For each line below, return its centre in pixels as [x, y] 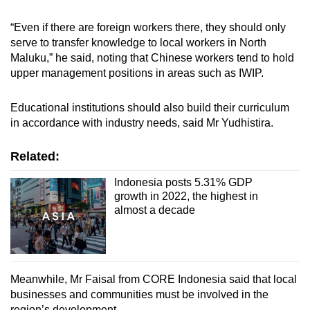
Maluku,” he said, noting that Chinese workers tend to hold [152, 57]
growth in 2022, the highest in [186, 196]
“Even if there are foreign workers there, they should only [148, 27]
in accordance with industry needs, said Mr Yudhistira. [142, 122]
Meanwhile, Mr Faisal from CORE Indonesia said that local [154, 280]
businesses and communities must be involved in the [139, 295]
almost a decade [154, 210]
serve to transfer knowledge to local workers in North [138, 42]
